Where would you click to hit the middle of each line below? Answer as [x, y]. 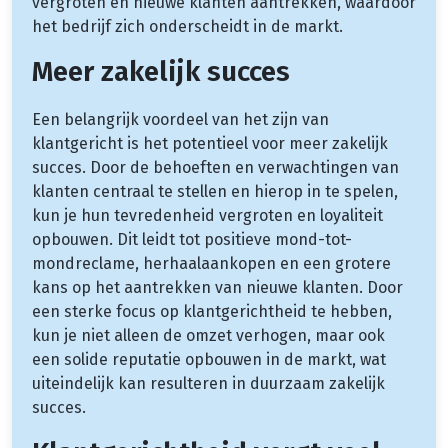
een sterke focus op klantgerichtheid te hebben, [212, 311]
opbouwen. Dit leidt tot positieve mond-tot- [192, 239]
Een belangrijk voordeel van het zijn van [180, 119]
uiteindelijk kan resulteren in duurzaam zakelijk [208, 383]
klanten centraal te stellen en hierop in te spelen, [215, 191]
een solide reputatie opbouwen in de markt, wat [209, 359]
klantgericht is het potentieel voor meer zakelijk [210, 143]
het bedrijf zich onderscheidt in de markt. [187, 26]
